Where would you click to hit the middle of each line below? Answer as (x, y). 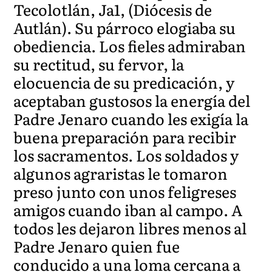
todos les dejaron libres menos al (130, 228)
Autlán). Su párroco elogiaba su (125, 27)
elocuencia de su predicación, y (124, 82)
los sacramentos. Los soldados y (126, 155)
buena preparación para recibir (125, 137)
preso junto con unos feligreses (125, 191)
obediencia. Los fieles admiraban (130, 46)
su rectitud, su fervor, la (99, 64)
